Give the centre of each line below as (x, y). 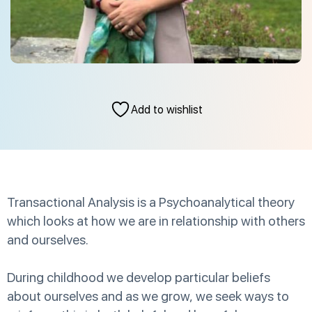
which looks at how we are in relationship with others (156, 221)
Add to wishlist (166, 109)
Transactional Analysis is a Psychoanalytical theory (151, 203)
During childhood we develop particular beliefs (139, 278)
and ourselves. (48, 240)
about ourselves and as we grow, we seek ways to (148, 297)
